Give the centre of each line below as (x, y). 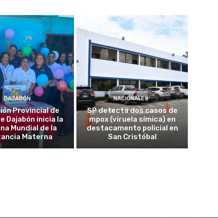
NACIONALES (131, 99)
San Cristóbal (132, 137)
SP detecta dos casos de (132, 110)
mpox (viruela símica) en (132, 119)
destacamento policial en (132, 128)
